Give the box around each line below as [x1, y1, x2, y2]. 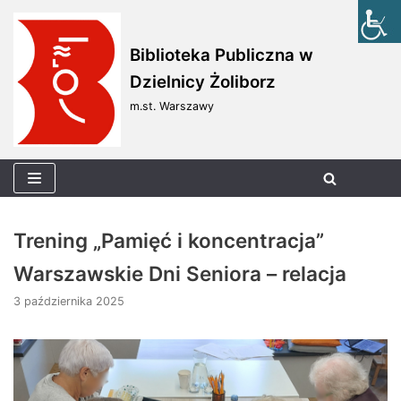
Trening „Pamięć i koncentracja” [13, 228, 324, 253]
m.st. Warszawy [130, 99, 214, 114]
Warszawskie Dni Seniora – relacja [13, 261, 346, 286]
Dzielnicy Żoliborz [130, 72, 276, 93]
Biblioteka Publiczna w [130, 45, 313, 66]
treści [18, 82, 54, 99]
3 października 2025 [13, 294, 124, 309]
